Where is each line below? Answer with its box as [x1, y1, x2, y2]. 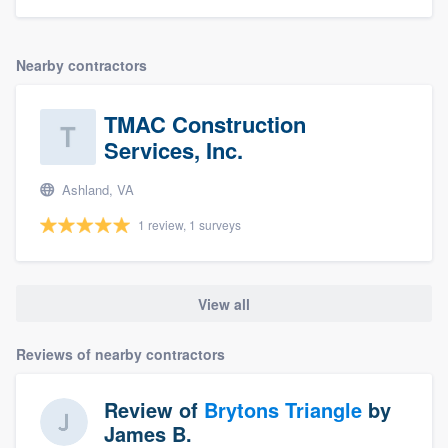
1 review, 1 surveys [138, 216, 241, 234]
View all [198, 293, 250, 314]
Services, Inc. [104, 134, 243, 167]
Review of [104, 394, 204, 424]
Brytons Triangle [204, 394, 362, 424]
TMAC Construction [104, 108, 306, 141]
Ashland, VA [58, 180, 134, 200]
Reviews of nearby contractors [16, 343, 225, 364]
